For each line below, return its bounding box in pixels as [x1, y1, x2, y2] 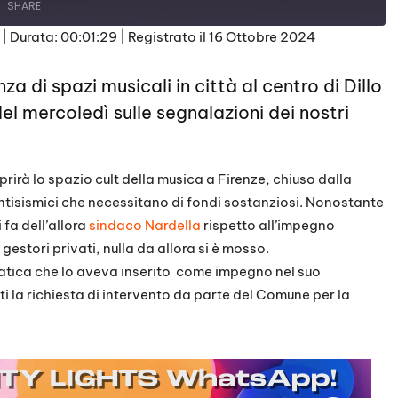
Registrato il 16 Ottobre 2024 [128, 28, 316, 45]
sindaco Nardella [89, 216, 201, 234]
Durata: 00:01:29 [10, 28, 117, 45]
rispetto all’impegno [201, 216, 335, 234]
